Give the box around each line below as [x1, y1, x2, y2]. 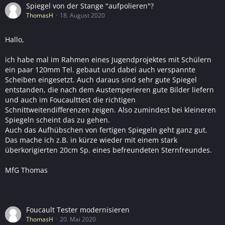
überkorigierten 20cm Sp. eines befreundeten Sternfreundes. [5, 145, 212, 155]
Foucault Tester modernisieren [26, 205, 130, 214]
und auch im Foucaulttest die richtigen [5, 95, 136, 104]
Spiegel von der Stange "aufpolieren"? [26, 1, 154, 11]
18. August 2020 [60, 11, 105, 20]
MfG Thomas [5, 165, 48, 175]
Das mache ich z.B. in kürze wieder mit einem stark [5, 135, 177, 145]
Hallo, [5, 35, 24, 44]
